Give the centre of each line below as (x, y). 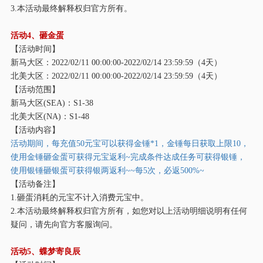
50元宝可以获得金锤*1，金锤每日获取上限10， (162, 143)
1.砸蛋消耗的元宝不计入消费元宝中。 (79, 197)
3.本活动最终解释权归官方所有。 (71, 8)
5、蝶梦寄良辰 (53, 251)
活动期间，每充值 (43, 143)
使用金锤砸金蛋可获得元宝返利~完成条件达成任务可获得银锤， (128, 156)
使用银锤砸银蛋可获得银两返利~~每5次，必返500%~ (107, 170)
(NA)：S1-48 (66, 116)
